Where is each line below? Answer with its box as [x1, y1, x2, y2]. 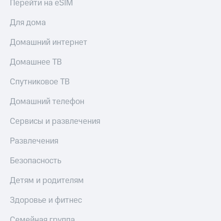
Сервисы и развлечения [10, 115, 100, 128]
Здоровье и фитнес [10, 194, 82, 207]
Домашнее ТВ [10, 56, 62, 69]
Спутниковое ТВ [10, 76, 70, 88]
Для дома [10, 17, 46, 29]
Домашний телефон [10, 96, 84, 108]
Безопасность [10, 155, 61, 167]
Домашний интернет [10, 37, 87, 49]
